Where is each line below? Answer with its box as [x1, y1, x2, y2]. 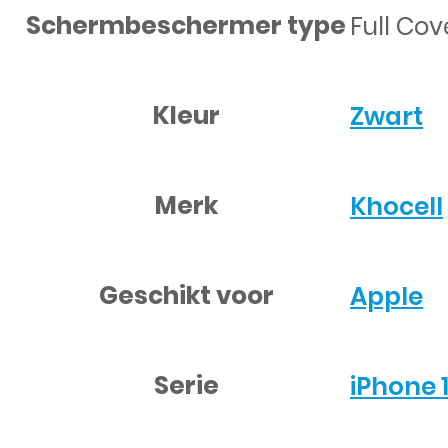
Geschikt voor [98, 278, 274, 314]
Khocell [350, 188, 443, 224]
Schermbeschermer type [26, 8, 346, 44]
